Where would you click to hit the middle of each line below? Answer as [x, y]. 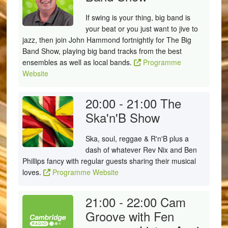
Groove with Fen [130, 216]
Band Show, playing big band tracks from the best [102, 51]
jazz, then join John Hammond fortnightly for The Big [107, 40]
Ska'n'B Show [122, 117]
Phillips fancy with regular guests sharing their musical [109, 161]
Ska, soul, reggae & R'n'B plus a [137, 138]
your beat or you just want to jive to [141, 28]
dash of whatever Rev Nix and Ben [141, 150]
